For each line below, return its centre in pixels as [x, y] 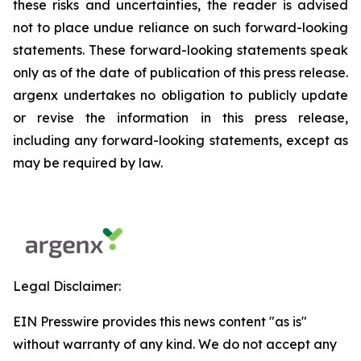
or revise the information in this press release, [180, 118]
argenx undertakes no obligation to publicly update [180, 95]
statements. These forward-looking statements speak [180, 50]
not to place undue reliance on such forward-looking [180, 28]
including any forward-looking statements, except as [180, 141]
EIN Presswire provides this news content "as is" [160, 322]
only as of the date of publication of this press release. [180, 73]
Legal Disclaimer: [67, 286]
